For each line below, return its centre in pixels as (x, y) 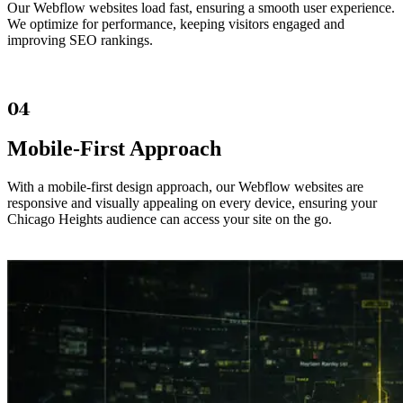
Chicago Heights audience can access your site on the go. (170, 219)
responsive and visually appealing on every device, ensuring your (192, 203)
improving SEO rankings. (80, 40)
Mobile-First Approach (114, 149)
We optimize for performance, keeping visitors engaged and (176, 24)
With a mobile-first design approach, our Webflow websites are (185, 187)
